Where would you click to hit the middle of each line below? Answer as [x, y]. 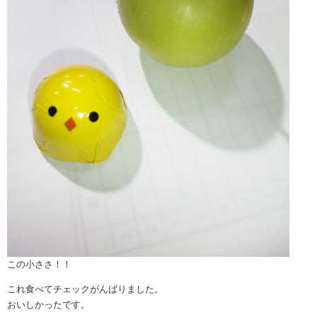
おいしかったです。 [48, 305]
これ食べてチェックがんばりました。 [85, 289]
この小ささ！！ [39, 265]
